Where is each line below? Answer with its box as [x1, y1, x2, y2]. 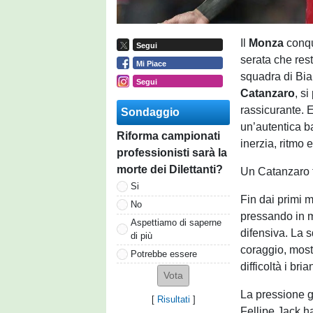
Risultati [156, 294, 190, 305]
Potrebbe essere [131, 248, 197, 259]
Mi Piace [136, 59, 166, 68]
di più [131, 230, 152, 241]
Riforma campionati [117, 129, 220, 142]
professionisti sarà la [117, 146, 227, 159]
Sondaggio [121, 105, 180, 118]
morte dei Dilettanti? [117, 163, 223, 175]
